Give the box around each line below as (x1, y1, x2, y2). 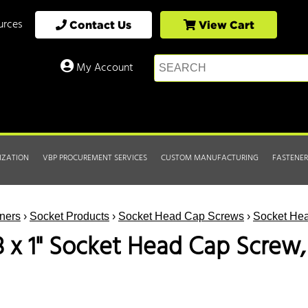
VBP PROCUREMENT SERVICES (43, 151, 147, 165)
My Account (74, 59, 133, 78)
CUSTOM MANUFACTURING (161, 151, 258, 165)
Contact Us (67, 19, 131, 31)
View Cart (195, 19, 254, 31)
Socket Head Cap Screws (118, 210, 244, 222)
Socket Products (30, 210, 109, 222)
